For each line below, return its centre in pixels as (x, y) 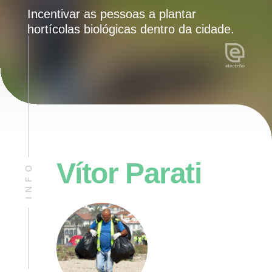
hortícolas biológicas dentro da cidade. (131, 29)
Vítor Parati (129, 173)
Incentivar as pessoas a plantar (111, 14)
